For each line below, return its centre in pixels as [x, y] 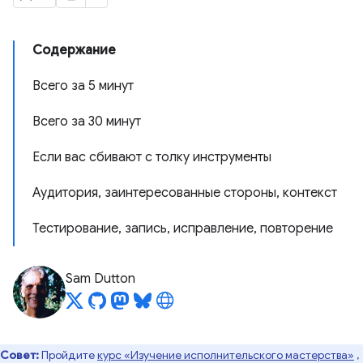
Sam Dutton [100, 279]
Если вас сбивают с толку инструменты [152, 157]
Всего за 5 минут [83, 86]
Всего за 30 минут [87, 122]
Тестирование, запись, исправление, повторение [183, 228]
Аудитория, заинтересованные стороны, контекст [185, 193]
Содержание [74, 50]
